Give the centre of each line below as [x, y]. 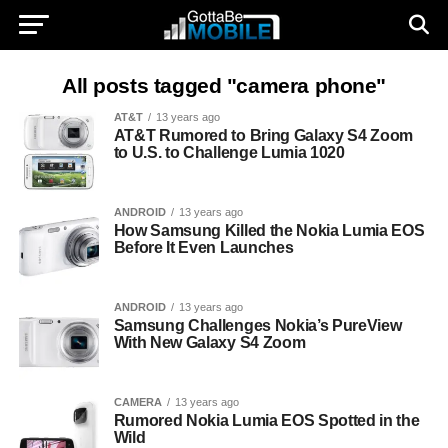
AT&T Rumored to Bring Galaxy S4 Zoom [263, 135]
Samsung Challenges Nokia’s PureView [257, 325]
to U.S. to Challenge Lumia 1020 [229, 152]
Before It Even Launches [203, 247]
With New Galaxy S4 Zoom [209, 342]
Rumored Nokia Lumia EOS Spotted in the [266, 420]
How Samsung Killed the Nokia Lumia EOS [269, 230]
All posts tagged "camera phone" [224, 85]
